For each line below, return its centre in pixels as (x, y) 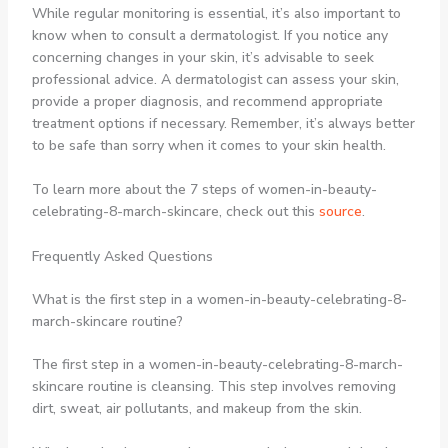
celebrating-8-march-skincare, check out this (175, 212)
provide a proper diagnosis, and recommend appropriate (207, 101)
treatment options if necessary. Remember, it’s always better (223, 123)
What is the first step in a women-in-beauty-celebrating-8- (219, 299)
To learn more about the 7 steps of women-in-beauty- (204, 190)
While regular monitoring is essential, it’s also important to (216, 13)
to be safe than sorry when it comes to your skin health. (208, 145)
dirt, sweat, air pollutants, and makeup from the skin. (196, 408)
